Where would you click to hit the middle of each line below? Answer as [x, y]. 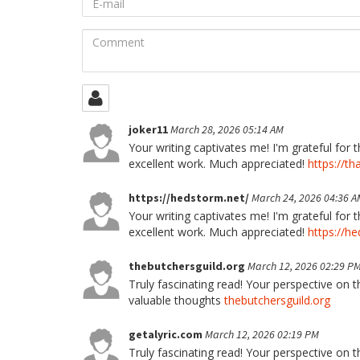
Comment [110, 36]
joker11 [149, 129]
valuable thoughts [176, 300]
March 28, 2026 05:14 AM [227, 129]
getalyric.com [167, 334]
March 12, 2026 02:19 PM [262, 334]
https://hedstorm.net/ [190, 198]
